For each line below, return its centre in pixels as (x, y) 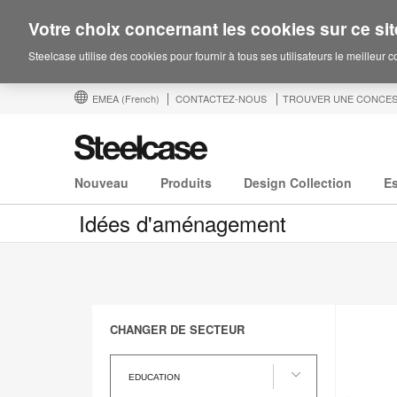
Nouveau (101, 183)
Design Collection (298, 183)
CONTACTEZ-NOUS (221, 98)
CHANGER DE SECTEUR (177, 330)
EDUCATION (154, 378)
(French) (140, 98)
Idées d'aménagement (183, 223)
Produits (186, 183)
